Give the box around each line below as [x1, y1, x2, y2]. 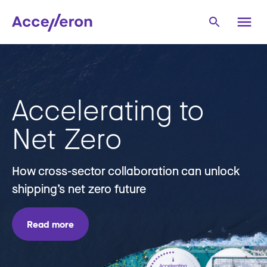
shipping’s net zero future [12, 181, 146, 196]
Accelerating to [12, 92, 204, 127]
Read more [27, 218, 74, 230]
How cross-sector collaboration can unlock [12, 163, 240, 178]
